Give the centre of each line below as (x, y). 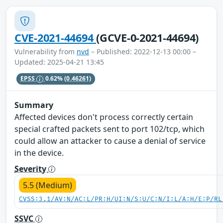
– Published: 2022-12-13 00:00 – (143, 52)
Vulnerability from (46, 52)
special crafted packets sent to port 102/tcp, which (110, 129)
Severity (31, 168)
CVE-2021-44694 (56, 38)
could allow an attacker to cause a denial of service (110, 141)
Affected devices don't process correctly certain (104, 117)
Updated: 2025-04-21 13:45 (59, 62)
